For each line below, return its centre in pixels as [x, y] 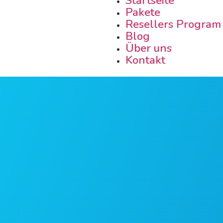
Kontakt [145, 60]
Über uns [148, 48]
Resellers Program [173, 24]
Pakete [143, 12]
